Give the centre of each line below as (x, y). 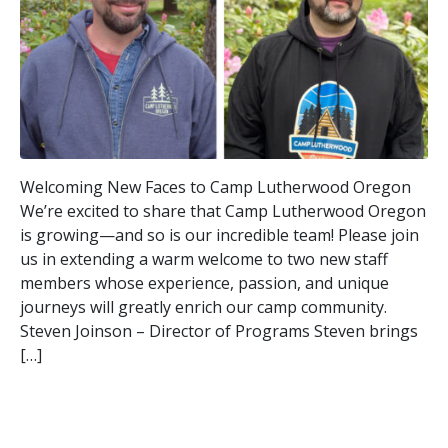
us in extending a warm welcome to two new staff (204, 259)
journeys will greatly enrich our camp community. (203, 307)
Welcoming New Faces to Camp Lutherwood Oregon (215, 187)
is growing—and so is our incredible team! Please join (219, 235)
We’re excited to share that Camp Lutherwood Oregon (223, 211)
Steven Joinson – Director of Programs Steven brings (219, 331)
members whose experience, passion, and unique (204, 283)
